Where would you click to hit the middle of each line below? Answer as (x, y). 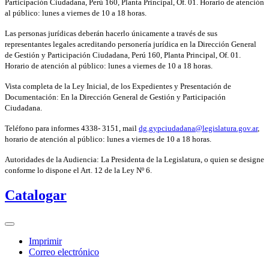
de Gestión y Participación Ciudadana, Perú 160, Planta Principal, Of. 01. (123, 55)
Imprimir (45, 241)
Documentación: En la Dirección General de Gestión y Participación (115, 97)
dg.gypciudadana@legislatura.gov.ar (198, 128)
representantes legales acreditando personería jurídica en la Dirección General (131, 44)
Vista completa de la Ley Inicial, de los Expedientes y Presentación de (118, 86)
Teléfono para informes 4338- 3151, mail (72, 128)
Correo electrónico (64, 252)
